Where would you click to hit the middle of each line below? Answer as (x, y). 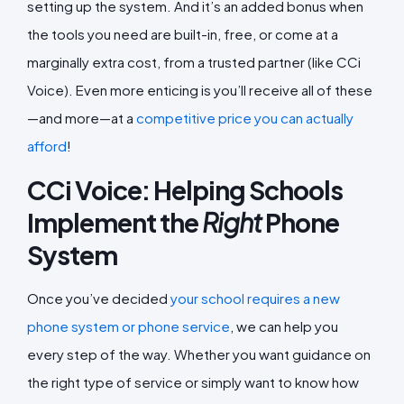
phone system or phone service (129, 326)
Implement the (115, 221)
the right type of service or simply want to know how (193, 381)
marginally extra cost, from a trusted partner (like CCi (194, 61)
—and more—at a (82, 117)
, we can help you (284, 326)
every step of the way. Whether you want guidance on (199, 353)
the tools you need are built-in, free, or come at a (183, 33)
